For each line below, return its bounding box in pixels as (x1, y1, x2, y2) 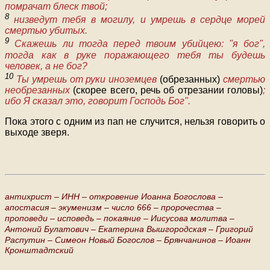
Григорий (216, 224, 253, 234)
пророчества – (161, 202, 221, 213)
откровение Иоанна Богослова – (89, 192, 223, 202)
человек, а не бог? (5, 60, 87, 71)
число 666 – (111, 202, 159, 213)
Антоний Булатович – (5, 224, 96, 234)
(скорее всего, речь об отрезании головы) (73, 85, 263, 96)
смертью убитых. (5, 25, 87, 36)
